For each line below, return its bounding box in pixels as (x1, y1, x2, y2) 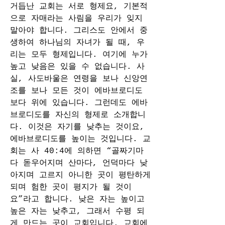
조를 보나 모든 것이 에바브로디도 (10, 86, 143, 95)
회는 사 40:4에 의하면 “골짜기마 (10, 147, 144, 156)
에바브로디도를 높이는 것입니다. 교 (10, 135, 151, 144)
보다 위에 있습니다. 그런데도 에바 (10, 98, 148, 107)
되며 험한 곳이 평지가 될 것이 (10, 183, 132, 192)
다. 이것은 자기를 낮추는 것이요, (10, 123, 145, 132)
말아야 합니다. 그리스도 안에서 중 (10, 26, 148, 35)
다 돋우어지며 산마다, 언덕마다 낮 (10, 159, 148, 168)
